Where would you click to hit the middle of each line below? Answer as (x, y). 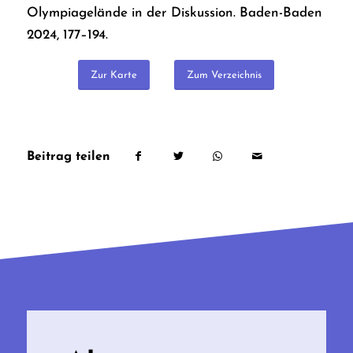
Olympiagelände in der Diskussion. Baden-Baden (174, 13)
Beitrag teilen (68, 157)
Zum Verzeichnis (225, 76)
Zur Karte (114, 76)
